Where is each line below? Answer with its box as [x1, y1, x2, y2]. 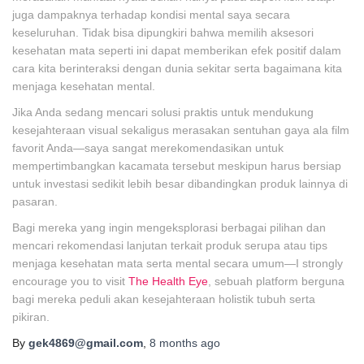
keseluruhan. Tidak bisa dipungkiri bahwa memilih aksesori [12, 26, 314, 39]
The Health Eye [128, 275, 208, 288]
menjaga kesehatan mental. [12, 80, 155, 93]
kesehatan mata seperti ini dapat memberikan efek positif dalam [12, 44, 341, 57]
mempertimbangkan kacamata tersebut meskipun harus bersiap [12, 159, 341, 172]
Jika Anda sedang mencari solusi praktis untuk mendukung [12, 106, 314, 119]
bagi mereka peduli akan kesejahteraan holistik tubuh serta [12, 292, 315, 305]
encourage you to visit [12, 275, 128, 288]
